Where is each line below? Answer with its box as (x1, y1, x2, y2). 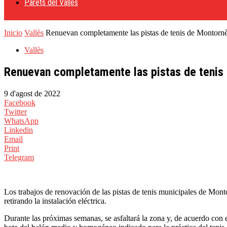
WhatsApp (4, 116, 39, 125)
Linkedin (4, 125, 33, 134)
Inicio (4, 28, 22, 37)
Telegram (4, 153, 34, 162)
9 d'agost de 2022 (4, 89, 60, 98)
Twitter (4, 107, 27, 116)
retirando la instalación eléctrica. (4, 196, 106, 205)
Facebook (4, 98, 35, 107)
